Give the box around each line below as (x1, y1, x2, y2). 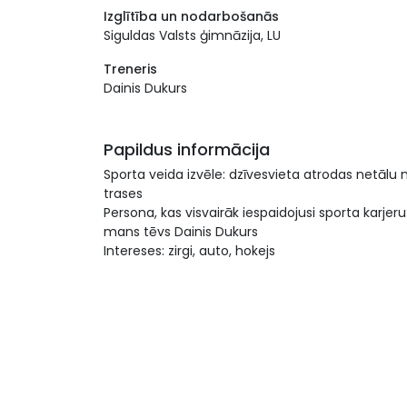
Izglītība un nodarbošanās (104, 7, 279, 25)
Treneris (104, 60, 157, 78)
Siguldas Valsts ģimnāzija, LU (104, 26, 281, 45)
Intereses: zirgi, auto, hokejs (104, 242, 275, 260)
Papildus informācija (104, 138, 270, 161)
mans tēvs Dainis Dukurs (104, 223, 258, 241)
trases (104, 184, 143, 203)
